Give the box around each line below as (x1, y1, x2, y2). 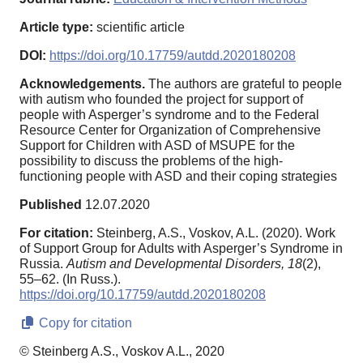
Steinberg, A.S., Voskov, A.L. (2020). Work (96, 226, 335, 241)
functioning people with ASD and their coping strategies (19, 169, 337, 184)
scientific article (93, 20, 185, 35)
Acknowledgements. (19, 77, 145, 92)
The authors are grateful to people (145, 77, 342, 92)
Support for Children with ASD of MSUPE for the (19, 139, 295, 153)
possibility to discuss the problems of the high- (19, 154, 283, 169)
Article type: (19, 20, 93, 35)
